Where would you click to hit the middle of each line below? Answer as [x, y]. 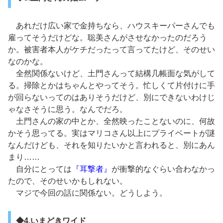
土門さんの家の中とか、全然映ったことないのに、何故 [111, 121]
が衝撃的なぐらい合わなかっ [163, 169]
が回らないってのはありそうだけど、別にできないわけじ [111, 97]
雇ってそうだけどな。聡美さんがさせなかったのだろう [108, 37]
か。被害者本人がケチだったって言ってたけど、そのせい [111, 49]
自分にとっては [40, 169]
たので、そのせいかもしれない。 [68, 181]
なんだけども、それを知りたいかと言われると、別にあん [111, 145]
